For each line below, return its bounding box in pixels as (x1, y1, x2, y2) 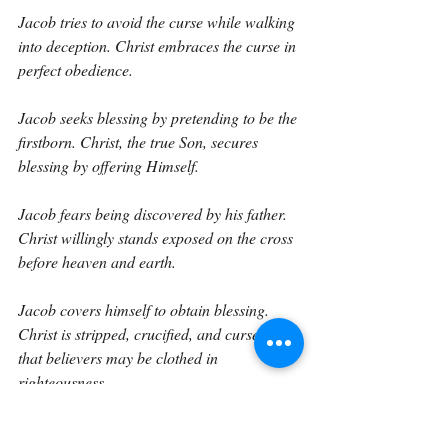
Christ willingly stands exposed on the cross (18, 227, 297, 248)
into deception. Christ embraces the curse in (18, 35, 300, 56)
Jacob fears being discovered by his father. (18, 203, 291, 224)
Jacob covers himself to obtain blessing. (18, 299, 273, 320)
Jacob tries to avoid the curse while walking (18, 11, 299, 32)
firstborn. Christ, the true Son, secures (18, 131, 262, 152)
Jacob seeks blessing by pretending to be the (18, 107, 301, 128)
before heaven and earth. (18, 251, 176, 272)
